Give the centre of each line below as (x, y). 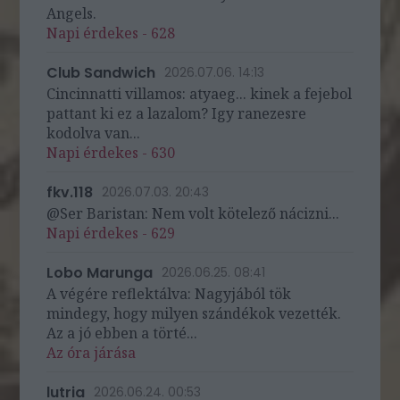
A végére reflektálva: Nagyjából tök (169, 294)
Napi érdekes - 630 (111, 153)
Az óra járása (92, 353)
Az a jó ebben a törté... (122, 333)
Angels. (72, 13)
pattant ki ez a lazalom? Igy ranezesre (177, 113)
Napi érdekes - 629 (111, 233)
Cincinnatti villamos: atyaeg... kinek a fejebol (200, 94)
